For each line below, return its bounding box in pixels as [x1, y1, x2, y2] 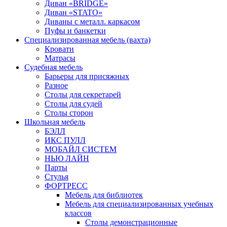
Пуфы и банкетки [45, 26, 106, 35]
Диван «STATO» [45, 8, 102, 17]
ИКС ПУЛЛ [45, 136, 86, 145]
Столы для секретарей [45, 90, 121, 99]
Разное [45, 81, 68, 90]
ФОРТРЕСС [45, 181, 88, 191]
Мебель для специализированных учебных [65, 200, 213, 209]
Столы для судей [45, 99, 102, 108]
